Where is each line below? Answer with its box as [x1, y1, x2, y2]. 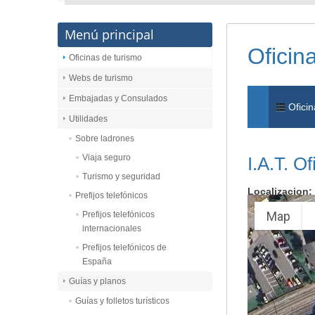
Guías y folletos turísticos [75, 296, 169, 306]
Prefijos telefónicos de [82, 243, 167, 252]
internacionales [82, 224, 141, 233]
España [82, 257, 112, 266]
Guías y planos [69, 276, 126, 286]
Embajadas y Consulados [69, 94, 167, 103]
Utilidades [69, 114, 108, 124]
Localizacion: [247, 186, 312, 198]
